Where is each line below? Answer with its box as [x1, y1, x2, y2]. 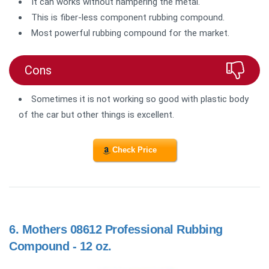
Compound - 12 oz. [9, 240, 112, 253]
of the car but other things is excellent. [19, 109, 174, 120]
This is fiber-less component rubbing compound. [31, 11, 225, 23]
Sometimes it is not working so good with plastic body [31, 93, 249, 104]
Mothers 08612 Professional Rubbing [22, 223, 223, 237]
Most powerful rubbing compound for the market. [31, 27, 229, 38]
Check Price [112, 145, 157, 155]
